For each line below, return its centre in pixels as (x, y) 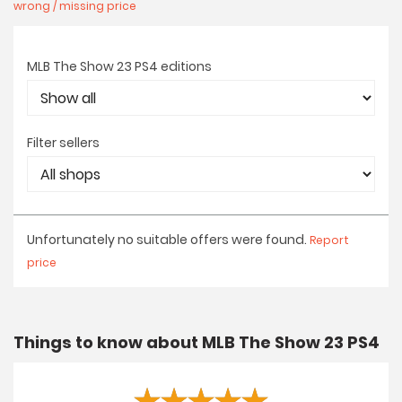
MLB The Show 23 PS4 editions (119, 66)
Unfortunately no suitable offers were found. (168, 240)
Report (329, 240)
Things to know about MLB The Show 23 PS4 (197, 342)
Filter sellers (63, 143)
